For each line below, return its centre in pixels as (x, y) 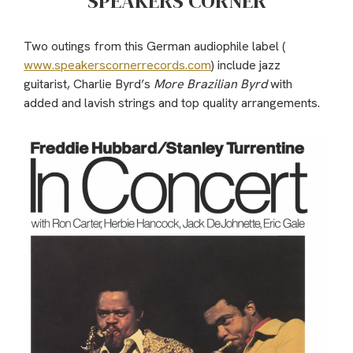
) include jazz (246, 65)
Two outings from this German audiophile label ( (154, 46)
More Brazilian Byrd (210, 84)
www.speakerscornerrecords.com (117, 65)
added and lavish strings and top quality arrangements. (172, 102)
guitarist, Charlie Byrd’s (89, 84)
